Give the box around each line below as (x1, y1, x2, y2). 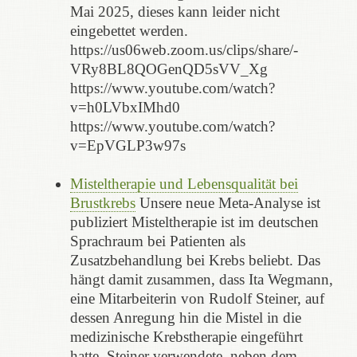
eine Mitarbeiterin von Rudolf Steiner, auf (69, 289, 324, 307)
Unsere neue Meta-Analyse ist (135, 194, 320, 211)
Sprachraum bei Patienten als (69, 232, 245, 249)
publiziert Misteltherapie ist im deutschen (69, 213, 319, 230)
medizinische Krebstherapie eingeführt (69, 328, 303, 345)
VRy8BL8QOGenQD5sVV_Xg (69, 60, 268, 77)
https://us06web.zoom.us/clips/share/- (69, 41, 298, 58)
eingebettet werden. (69, 22, 188, 39)
